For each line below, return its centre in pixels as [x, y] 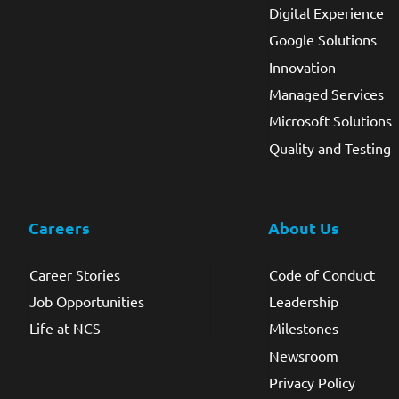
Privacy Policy [312, 383]
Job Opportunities [87, 301]
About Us [303, 227]
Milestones [303, 328]
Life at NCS [65, 328]
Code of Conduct [322, 274]
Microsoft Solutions [330, 121]
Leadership [303, 301]
